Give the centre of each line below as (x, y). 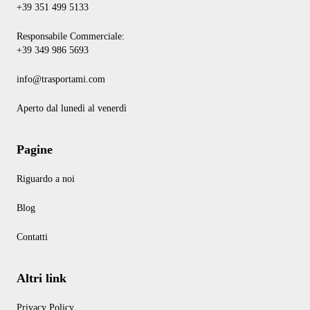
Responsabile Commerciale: (71, 36)
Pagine (35, 149)
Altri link (42, 278)
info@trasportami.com (61, 79)
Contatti (32, 237)
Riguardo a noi (46, 179)
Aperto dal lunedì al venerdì (72, 108)
